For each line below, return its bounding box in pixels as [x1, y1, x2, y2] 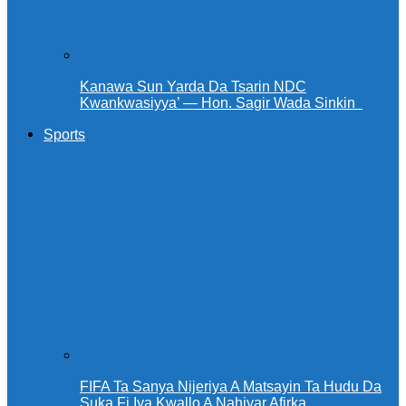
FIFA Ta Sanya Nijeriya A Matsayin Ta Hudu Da [80, 379, 382, 395]
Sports [43, 127, 85, 143]
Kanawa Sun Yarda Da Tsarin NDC [80, 79, 306, 95]
